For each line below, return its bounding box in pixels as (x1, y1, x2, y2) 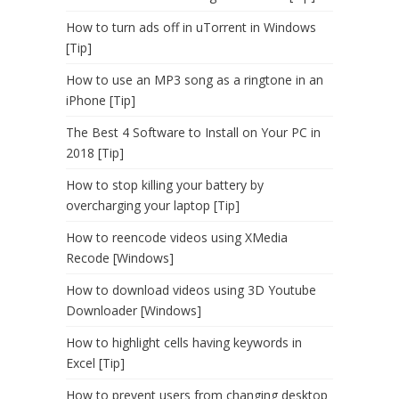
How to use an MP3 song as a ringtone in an (66, 71, 323, 89)
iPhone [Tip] (66, 92, 135, 110)
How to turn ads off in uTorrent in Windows (66, 19, 316, 37)
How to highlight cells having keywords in (66, 334, 302, 352)
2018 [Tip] (66, 144, 124, 162)
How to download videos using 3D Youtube (66, 281, 316, 299)
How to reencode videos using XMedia (66, 229, 288, 247)
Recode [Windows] (66, 249, 174, 267)
